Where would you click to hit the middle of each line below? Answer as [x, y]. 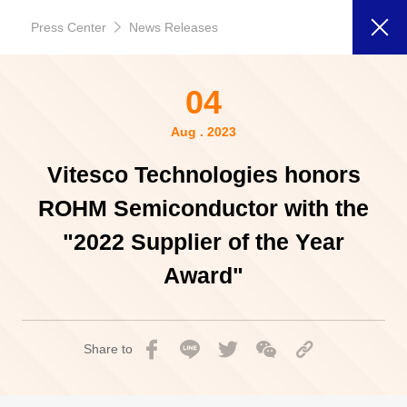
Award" [203, 275]
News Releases [173, 27]
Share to [108, 349]
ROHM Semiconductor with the [203, 208]
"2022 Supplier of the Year [203, 242]
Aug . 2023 [203, 132]
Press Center [68, 27]
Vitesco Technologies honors [203, 174]
